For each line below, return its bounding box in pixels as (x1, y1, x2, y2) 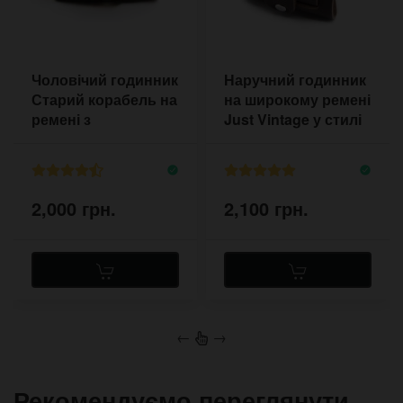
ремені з (31, 109, 91, 130)
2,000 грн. (31, 194, 116, 221)
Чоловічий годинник (31, 69, 178, 91)
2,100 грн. (224, 194, 309, 221)
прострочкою (31, 129, 129, 150)
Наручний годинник (224, 69, 366, 91)
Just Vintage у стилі (224, 109, 362, 130)
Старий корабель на (31, 89, 177, 111)
